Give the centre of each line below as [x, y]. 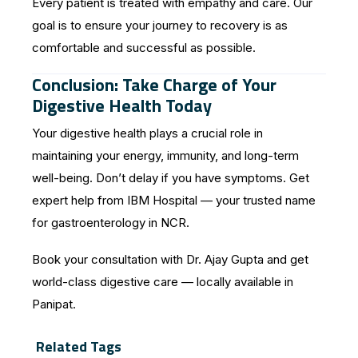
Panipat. [54, 304]
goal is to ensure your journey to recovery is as [160, 25]
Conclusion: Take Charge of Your [154, 84]
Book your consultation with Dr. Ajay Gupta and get [170, 259]
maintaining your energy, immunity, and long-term [165, 155]
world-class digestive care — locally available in [163, 281]
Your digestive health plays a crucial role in [147, 133]
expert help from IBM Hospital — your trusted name [174, 200]
